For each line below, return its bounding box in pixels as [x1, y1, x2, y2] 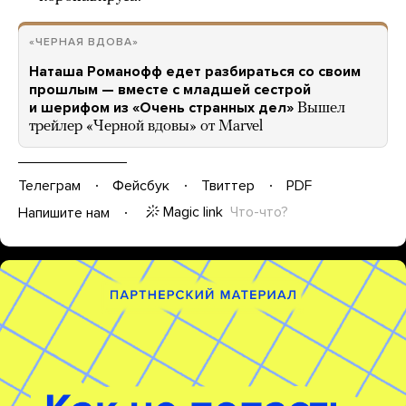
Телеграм [18, 176, 81, 195]
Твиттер [201, 176, 255, 195]
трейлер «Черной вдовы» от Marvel [29, 119, 263, 134]
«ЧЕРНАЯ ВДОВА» [29, 35, 139, 48]
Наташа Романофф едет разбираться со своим [29, 63, 361, 81]
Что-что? [230, 203, 288, 221]
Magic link [163, 203, 223, 221]
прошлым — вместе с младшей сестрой [29, 81, 311, 99]
